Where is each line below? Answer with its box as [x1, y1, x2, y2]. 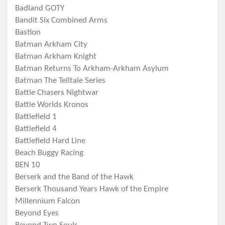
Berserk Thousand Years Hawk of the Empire [15, 185, 168, 194]
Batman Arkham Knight [15, 52, 96, 61]
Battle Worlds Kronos [15, 100, 88, 109]
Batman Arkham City [15, 40, 87, 49]
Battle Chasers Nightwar [15, 88, 98, 97]
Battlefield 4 [15, 125, 57, 134]
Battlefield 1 [15, 113, 57, 122]
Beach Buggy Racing [15, 149, 83, 158]
